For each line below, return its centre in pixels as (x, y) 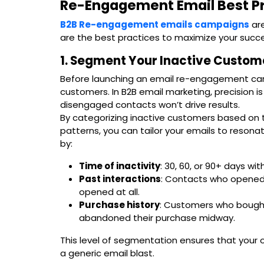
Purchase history (119, 204)
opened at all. (109, 192)
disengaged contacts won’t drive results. (150, 104)
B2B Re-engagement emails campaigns (155, 24)
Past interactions (120, 179)
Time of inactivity (120, 166)
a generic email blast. (107, 253)
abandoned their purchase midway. (157, 217)
